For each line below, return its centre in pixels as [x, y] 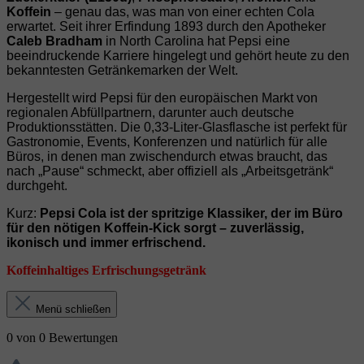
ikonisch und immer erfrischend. [106, 243]
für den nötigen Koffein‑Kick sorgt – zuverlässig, [155, 228]
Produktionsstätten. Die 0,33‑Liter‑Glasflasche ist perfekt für [177, 128]
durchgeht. [37, 186]
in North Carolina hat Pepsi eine [196, 41]
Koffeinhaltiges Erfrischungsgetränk [106, 271]
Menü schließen [73, 310]
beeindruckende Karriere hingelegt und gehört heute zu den [178, 56]
